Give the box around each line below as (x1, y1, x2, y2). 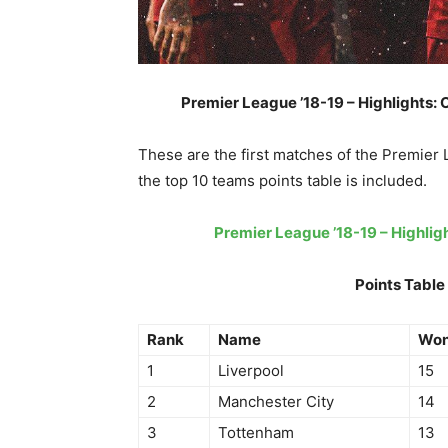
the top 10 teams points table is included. (138, 171, 427, 191)
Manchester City (218, 392, 334, 412)
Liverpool (218, 361, 284, 381)
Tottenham (218, 423, 294, 443)
